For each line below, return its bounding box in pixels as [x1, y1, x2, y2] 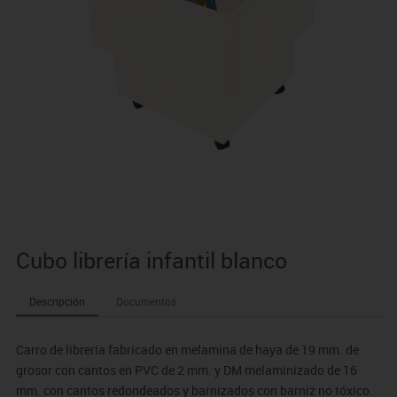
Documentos [115, 294, 176, 309]
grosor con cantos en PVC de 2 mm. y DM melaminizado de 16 [15, 362, 357, 379]
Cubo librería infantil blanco [15, 245, 287, 276]
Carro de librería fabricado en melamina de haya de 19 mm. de [15, 341, 359, 359]
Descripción [28, 294, 85, 309]
